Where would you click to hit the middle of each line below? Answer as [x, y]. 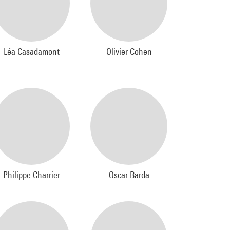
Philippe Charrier [31, 175]
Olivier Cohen [129, 52]
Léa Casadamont [31, 52]
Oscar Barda [129, 175]
